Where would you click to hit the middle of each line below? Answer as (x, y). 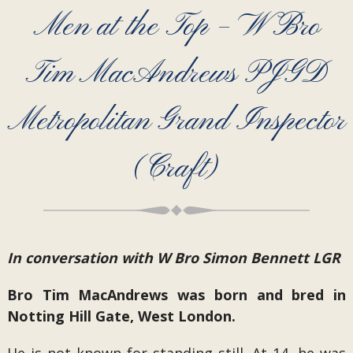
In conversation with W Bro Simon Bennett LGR (173, 258)
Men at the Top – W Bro (176, 27)
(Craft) (176, 169)
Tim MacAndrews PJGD (176, 74)
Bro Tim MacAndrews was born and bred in (176, 295)
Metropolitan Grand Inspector (176, 121)
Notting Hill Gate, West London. (121, 316)
